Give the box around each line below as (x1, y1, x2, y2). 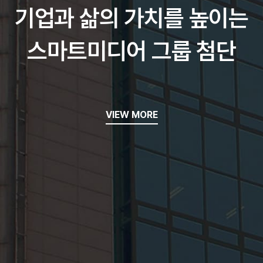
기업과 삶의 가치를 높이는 (14, 4, 249, 32)
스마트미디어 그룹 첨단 (27, 37, 236, 65)
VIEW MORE (105, 109, 158, 120)
